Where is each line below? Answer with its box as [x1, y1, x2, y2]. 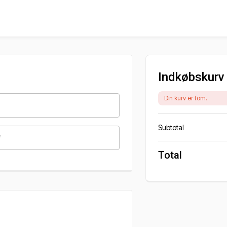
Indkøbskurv [158, 70, 225, 84]
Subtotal [158, 123, 184, 132]
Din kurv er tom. [164, 94, 208, 102]
